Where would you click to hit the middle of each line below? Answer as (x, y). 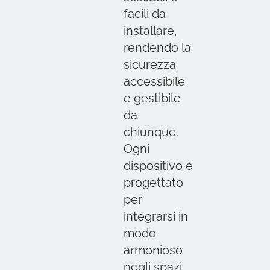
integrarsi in (155, 216)
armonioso (153, 250)
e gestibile (152, 98)
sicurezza (149, 64)
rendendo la (157, 48)
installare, (150, 31)
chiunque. (151, 132)
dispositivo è (158, 166)
